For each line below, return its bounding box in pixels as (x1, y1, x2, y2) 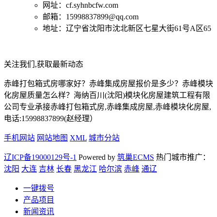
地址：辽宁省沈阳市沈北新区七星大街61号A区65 (43, 24, 211, 32)
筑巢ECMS (117, 153, 154, 161)
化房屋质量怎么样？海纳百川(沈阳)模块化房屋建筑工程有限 (4, 91, 210, 99)
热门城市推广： (154, 153, 210, 161)
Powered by (77, 153, 117, 161)
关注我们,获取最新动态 (4, 60, 83, 68)
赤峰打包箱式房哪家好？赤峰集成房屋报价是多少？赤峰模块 (4, 79, 213, 88)
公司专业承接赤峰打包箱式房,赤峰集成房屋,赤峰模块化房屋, (4, 102, 211, 111)
